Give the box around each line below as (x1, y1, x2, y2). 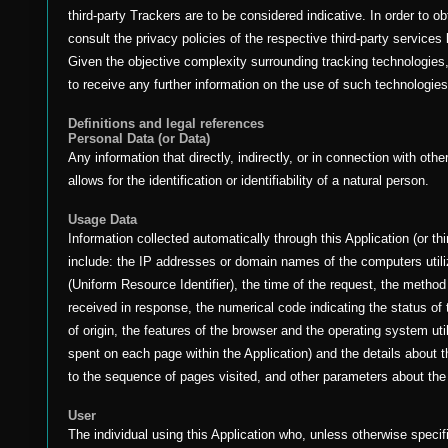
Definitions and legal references (68, 116, 264, 131)
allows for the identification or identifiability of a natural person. (68, 173, 429, 188)
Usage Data (68, 212, 137, 227)
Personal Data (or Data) (68, 131, 210, 146)
